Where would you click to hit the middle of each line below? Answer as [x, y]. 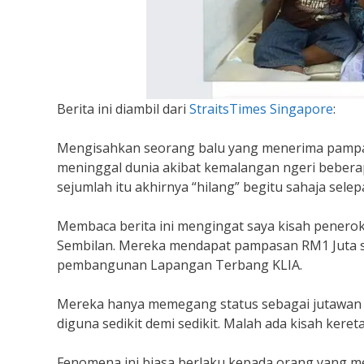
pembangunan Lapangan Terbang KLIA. [179, 264]
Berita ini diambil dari [123, 108]
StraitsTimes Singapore [261, 108]
